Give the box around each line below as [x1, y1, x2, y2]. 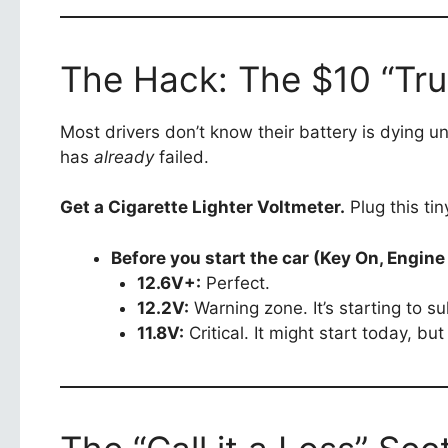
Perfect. [200, 272, 270, 293]
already [94, 146, 154, 167]
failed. [154, 146, 209, 167]
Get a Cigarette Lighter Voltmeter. [60, 197, 345, 218]
